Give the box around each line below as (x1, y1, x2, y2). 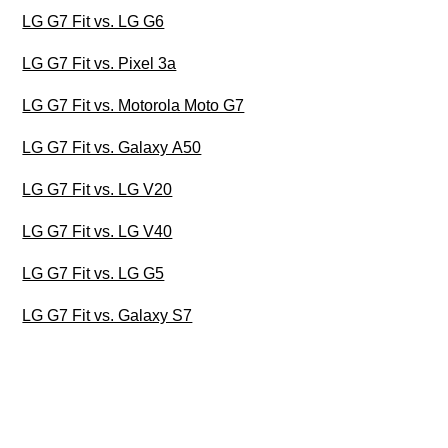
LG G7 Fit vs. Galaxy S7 (22, 307, 193, 325)
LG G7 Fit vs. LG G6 (22, 13, 165, 31)
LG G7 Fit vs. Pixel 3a (22, 55, 177, 73)
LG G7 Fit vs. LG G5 (22, 265, 165, 283)
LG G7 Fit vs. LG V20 (22, 181, 173, 199)
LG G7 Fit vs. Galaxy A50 (22, 139, 202, 157)
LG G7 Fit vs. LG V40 (22, 223, 173, 241)
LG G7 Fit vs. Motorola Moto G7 (22, 97, 245, 115)
